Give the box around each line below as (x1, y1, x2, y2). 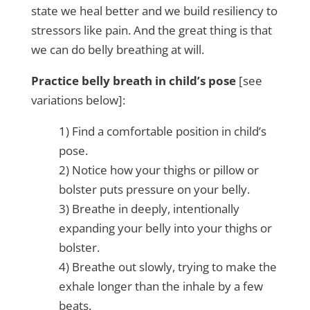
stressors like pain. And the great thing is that (30, 22, 272, 39)
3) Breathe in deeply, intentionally (58, 201, 239, 217)
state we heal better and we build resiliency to (30, 3, 277, 19)
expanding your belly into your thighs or (58, 220, 272, 237)
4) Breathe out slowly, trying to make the (58, 259, 277, 275)
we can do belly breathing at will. (30, 42, 204, 58)
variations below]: (30, 92, 125, 109)
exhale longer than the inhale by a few (58, 278, 263, 295)
